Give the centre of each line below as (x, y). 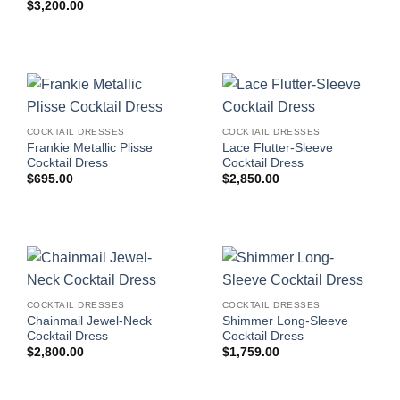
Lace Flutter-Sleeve (277, 147)
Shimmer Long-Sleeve (285, 321)
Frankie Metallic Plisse (89, 147)
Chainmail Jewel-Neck (89, 321)
